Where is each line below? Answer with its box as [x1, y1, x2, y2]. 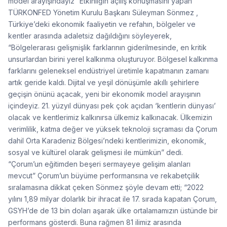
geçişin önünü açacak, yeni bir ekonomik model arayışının [8, 89, 201, 98]
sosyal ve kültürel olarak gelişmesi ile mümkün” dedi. [8, 147, 183, 157]
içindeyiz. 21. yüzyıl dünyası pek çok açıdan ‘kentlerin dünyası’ [8, 101, 216, 110]
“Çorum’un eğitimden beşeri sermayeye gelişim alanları [8, 159, 191, 168]
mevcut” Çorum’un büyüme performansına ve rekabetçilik [8, 171, 200, 180]
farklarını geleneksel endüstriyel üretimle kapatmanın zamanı [8, 66, 209, 75]
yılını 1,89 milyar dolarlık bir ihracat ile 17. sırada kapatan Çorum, [8, 194, 217, 203]
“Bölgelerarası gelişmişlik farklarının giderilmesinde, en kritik [8, 43, 207, 52]
